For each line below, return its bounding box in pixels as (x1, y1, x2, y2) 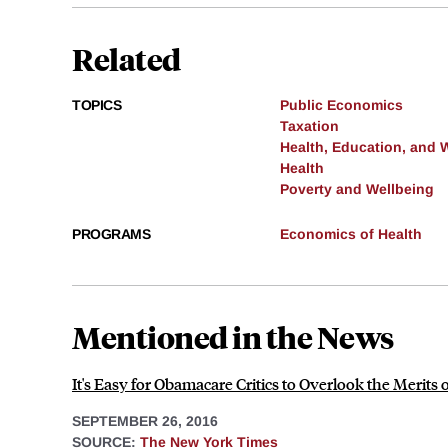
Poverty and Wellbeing (280, 180, 434, 197)
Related (72, 38, 181, 78)
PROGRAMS (72, 225, 150, 242)
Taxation (280, 117, 339, 134)
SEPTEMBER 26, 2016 (72, 412, 218, 429)
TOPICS (72, 96, 121, 113)
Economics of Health (280, 225, 422, 242)
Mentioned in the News (72, 316, 394, 356)
